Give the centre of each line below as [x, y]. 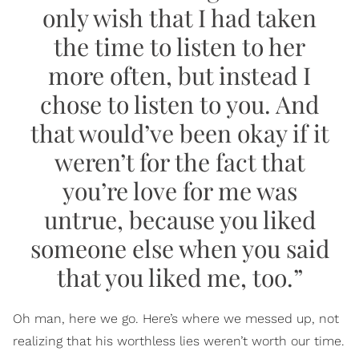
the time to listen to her [179, 46]
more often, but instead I [179, 75]
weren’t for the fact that [179, 161]
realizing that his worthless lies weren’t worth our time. [179, 341]
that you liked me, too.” [179, 277]
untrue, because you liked [179, 219]
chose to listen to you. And [179, 104]
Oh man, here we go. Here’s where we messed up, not [176, 318]
